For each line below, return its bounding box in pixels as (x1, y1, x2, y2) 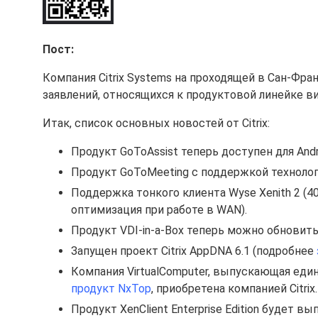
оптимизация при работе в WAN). (71, 203, 247, 216)
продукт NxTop (71, 282, 151, 295)
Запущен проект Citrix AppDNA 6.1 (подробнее (71, 244, 317, 258)
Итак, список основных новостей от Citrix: (43, 116, 270, 130)
